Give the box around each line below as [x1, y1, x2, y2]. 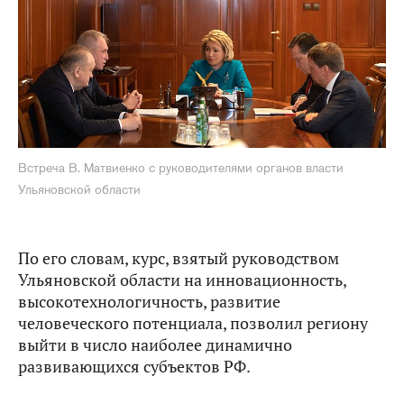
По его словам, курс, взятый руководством [18, 247, 339, 269]
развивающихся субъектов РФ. [18, 355, 251, 377]
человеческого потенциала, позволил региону [18, 312, 368, 334]
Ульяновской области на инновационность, [18, 269, 346, 290]
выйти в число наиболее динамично [18, 334, 292, 355]
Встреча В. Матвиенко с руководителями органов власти [18, 159, 344, 176]
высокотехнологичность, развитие [18, 290, 280, 312]
